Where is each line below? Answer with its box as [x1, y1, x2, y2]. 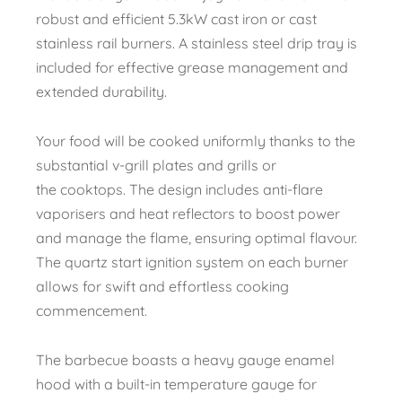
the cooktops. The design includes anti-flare [36, 180, 323, 199]
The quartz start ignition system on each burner [36, 253, 348, 272]
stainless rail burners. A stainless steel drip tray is [36, 34, 357, 53]
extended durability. [36, 83, 167, 101]
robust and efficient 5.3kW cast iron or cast [36, 10, 317, 29]
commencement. [36, 301, 147, 320]
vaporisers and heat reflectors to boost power [36, 205, 340, 223]
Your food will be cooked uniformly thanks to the [36, 132, 355, 151]
